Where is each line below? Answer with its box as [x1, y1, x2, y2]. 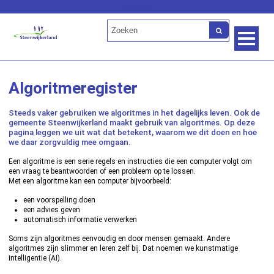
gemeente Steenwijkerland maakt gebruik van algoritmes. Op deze [9, 118, 256, 127]
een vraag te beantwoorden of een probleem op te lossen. [9, 167, 196, 176]
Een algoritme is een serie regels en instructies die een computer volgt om [9, 157, 253, 166]
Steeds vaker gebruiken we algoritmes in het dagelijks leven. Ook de [9, 108, 261, 117]
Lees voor [119, 2, 151, 11]
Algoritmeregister [9, 78, 138, 98]
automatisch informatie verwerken [23, 215, 138, 224]
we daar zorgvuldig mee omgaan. [9, 138, 131, 147]
